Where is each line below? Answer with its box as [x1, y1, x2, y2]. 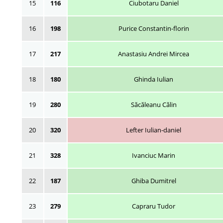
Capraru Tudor [132, 201, 175, 211]
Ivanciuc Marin [132, 150, 175, 160]
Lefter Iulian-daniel [126, 125, 181, 134]
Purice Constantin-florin [118, 23, 189, 33]
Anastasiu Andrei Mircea [118, 49, 189, 58]
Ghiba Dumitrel [131, 176, 176, 185]
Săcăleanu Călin [130, 100, 177, 109]
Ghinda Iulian [134, 74, 173, 84]
